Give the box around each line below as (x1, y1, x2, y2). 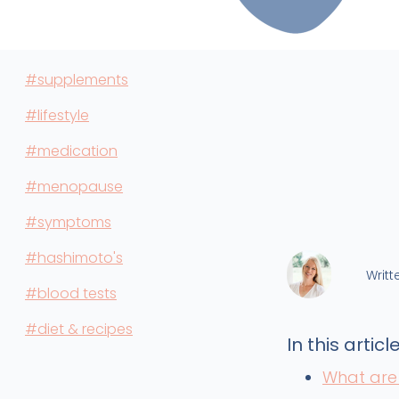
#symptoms (25, 212, 111, 232)
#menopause (25, 176, 123, 197)
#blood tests (25, 283, 117, 304)
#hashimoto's (25, 248, 123, 268)
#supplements (25, 69, 128, 90)
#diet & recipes (25, 319, 133, 339)
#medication (25, 141, 118, 161)
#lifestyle (25, 105, 89, 126)
